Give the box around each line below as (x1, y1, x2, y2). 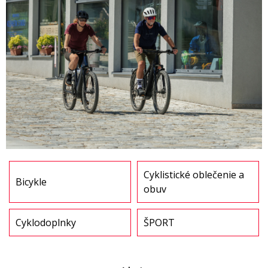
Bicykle (16, 175, 47, 188)
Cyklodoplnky (16, 215, 76, 229)
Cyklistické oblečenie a (144, 167, 244, 181)
